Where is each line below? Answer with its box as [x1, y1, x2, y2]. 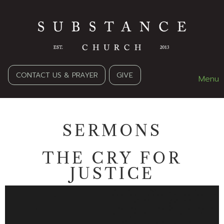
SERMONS [62, 121, 162, 140]
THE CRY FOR [42, 148, 182, 168]
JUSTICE [69, 164, 154, 183]
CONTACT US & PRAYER [15, 69, 98, 80]
